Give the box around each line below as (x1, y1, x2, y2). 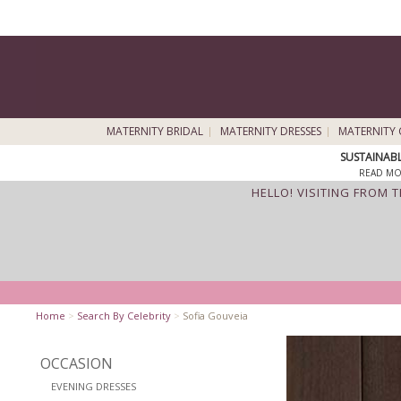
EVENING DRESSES (51, 380, 136, 393)
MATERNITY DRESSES (219, 124, 321, 139)
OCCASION (40, 354, 113, 373)
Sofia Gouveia (180, 309, 248, 322)
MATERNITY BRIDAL (106, 124, 203, 139)
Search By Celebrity (77, 309, 171, 322)
